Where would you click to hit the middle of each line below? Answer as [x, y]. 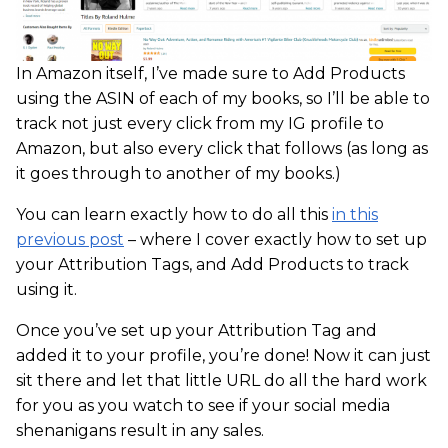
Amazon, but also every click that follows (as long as [222, 148]
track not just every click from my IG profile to [200, 123]
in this [355, 214]
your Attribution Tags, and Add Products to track [212, 264]
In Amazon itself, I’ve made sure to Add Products [210, 73]
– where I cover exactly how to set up [275, 239]
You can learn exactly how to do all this [174, 214]
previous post [70, 239]
